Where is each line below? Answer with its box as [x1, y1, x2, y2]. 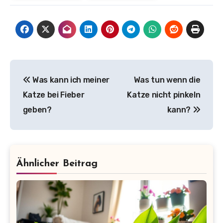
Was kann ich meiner [30, 75, 110, 85]
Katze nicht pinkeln [127, 90, 201, 100]
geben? [22, 105, 52, 115]
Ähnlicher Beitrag [16, 159, 98, 169]
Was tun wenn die [133, 75, 201, 85]
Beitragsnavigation [9, 61, 152, 77]
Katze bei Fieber [22, 90, 85, 100]
